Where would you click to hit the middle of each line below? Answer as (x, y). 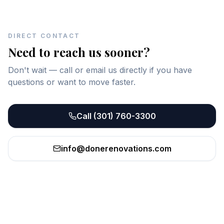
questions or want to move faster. (72, 82)
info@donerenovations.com (116, 148)
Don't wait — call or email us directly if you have (100, 70)
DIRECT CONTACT (44, 36)
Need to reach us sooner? (79, 52)
